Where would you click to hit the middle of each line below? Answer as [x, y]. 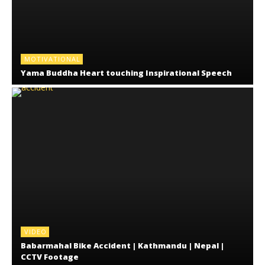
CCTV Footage [50, 257]
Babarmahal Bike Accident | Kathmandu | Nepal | [122, 246]
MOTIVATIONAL [52, 59]
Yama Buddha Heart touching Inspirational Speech [126, 73]
